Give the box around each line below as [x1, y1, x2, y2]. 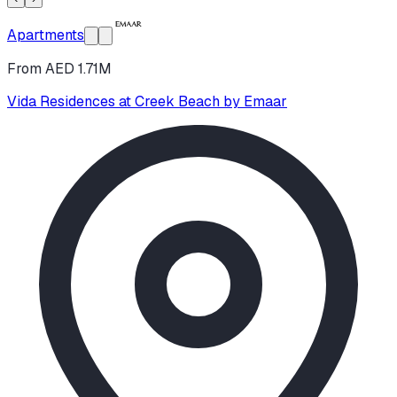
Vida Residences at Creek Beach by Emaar [7, 91, 287, 111]
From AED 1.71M [7, 58, 112, 78]
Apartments [7, 25, 84, 44]
